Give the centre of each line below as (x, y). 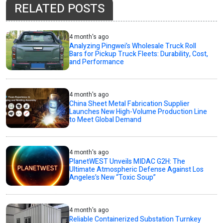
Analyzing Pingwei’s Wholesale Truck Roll (133, 46)
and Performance (97, 62)
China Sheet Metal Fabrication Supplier (130, 104)
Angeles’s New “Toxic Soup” (113, 178)
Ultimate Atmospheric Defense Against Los (137, 170)
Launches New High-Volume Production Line (138, 112)
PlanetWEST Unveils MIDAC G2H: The (127, 162)
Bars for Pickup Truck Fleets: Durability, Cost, (139, 54)
